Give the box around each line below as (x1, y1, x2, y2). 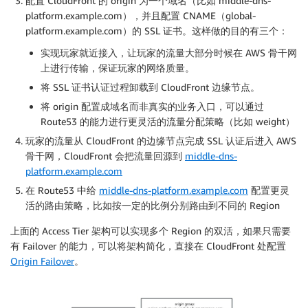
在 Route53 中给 (25, 184, 99, 196)
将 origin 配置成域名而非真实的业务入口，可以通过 (41, 100, 264, 112)
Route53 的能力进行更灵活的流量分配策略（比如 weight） (41, 115, 295, 127)
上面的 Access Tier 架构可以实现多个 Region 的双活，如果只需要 (10, 224, 291, 236)
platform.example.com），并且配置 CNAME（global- (25, 9, 256, 21)
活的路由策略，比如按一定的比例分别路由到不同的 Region (25, 199, 280, 211)
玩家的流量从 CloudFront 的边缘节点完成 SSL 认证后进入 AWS (25, 134, 296, 146)
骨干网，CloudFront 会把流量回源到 (25, 149, 185, 162)
